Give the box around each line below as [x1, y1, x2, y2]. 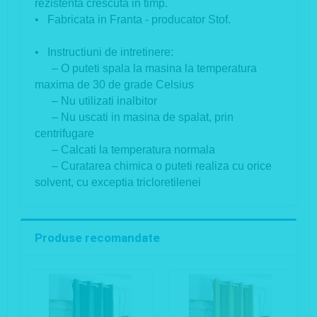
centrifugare [35, 127, 94, 140]
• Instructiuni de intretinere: [35, 46, 173, 59]
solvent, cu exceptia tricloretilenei [35, 176, 201, 189]
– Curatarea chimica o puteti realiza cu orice [35, 160, 272, 173]
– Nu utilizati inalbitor [35, 95, 157, 108]
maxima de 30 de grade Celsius [35, 79, 194, 91]
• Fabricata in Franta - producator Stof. [35, 13, 231, 26]
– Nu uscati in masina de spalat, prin [35, 111, 234, 124]
